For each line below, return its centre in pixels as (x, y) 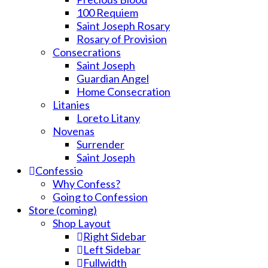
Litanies (71, 105)
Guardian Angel (113, 78)
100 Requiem (107, 13)
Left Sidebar (112, 249)
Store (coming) (63, 210)
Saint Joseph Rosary (123, 26)
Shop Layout (82, 223)
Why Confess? (86, 184)
